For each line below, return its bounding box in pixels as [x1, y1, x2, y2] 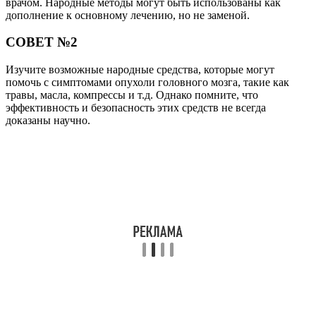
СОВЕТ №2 [6, 35, 78, 50]
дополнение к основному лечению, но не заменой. [6, 8, 250, 21]
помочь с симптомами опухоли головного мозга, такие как [6, 75, 289, 88]
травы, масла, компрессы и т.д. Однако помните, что [6, 88, 258, 101]
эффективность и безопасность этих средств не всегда [6, 101, 266, 114]
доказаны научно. [6, 114, 90, 126]
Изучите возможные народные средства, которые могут [6, 63, 274, 75]
